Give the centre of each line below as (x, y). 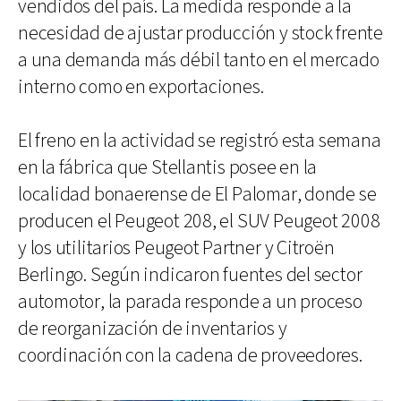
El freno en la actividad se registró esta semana (200, 141)
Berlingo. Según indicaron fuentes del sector (190, 275)
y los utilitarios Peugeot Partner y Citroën (176, 248)
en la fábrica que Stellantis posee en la (168, 167)
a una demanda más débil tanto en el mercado (199, 60)
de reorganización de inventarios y (153, 328)
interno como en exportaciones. (141, 87)
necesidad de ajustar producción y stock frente (200, 33)
